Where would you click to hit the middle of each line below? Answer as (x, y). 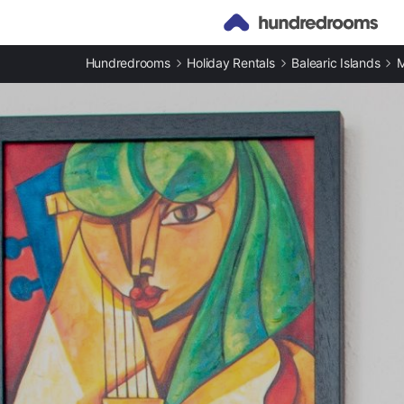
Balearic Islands (336, 63)
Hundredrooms (128, 63)
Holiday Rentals (231, 63)
